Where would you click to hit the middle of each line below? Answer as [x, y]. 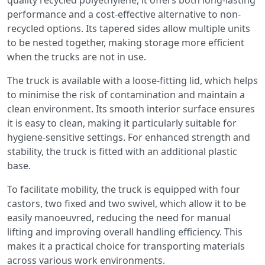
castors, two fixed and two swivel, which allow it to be [127, 204]
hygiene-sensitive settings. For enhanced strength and [129, 138]
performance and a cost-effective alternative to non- [124, 14]
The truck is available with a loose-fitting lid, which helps [132, 81]
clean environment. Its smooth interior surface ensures [131, 109]
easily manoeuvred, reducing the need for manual [119, 218]
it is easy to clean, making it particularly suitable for [122, 123]
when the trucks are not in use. [77, 57]
